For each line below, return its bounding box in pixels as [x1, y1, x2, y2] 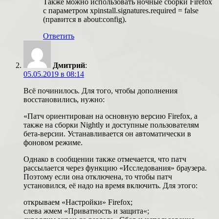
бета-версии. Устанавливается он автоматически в [23, 129, 191, 138]
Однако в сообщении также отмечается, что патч [23, 154, 186, 163]
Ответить [43, 31, 74, 40]
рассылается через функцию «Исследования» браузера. [23, 163, 207, 172]
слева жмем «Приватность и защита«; [23, 206, 149, 215]
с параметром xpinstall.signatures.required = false [43, 6, 198, 15]
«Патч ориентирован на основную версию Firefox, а [23, 111, 197, 120]
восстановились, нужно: [23, 95, 105, 104]
